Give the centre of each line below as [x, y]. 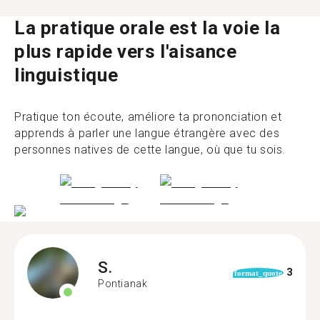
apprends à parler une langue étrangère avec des [147, 133]
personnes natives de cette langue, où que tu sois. [150, 150]
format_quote [258, 272]
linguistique [66, 75]
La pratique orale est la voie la [147, 28]
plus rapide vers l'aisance [126, 51]
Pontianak [123, 284]
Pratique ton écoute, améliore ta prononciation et [148, 117]
